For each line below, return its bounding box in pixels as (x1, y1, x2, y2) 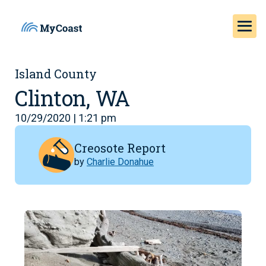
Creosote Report (74, 140, 166, 156)
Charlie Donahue (87, 156, 154, 167)
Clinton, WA (15, 84, 131, 112)
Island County (15, 66, 97, 81)
